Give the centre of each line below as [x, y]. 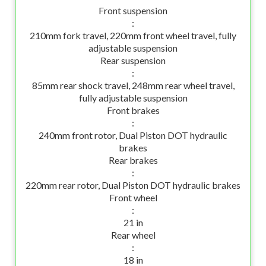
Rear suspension [133, 60]
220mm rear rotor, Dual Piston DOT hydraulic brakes [133, 185]
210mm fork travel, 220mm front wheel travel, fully [133, 35]
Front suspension [133, 10]
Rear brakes [133, 160]
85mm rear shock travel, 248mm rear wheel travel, [133, 85]
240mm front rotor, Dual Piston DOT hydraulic [133, 135]
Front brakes [133, 110]
